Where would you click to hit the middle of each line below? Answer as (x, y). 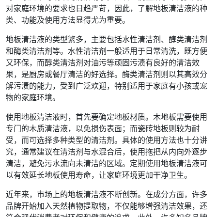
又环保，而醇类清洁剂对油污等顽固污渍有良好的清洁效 (103, 62)
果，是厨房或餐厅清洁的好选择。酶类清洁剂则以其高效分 (107, 74)
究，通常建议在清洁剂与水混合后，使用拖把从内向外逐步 (107, 152)
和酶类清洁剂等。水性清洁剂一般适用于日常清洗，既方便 (107, 51)
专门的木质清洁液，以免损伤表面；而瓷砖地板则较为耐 (103, 128)
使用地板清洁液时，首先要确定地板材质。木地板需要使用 (107, 117)
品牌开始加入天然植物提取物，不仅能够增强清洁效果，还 (107, 206)
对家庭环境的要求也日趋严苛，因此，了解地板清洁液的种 (107, 8)
